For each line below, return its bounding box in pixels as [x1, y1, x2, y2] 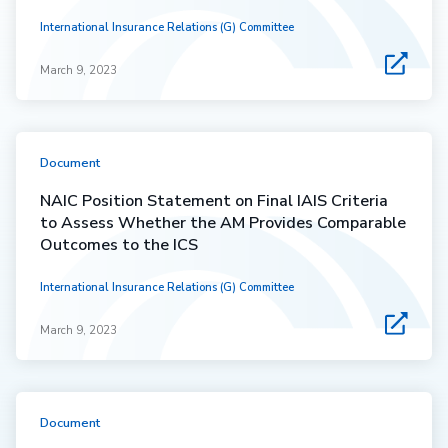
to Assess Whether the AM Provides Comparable [40, 211, 406, 234]
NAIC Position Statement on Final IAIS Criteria [40, 189, 388, 212]
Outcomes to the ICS [40, 233, 198, 256]
